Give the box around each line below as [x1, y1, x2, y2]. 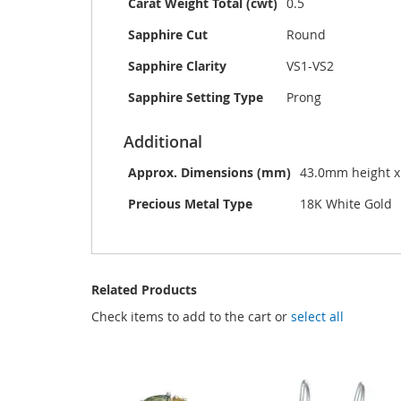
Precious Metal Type [128, 195, 252, 213]
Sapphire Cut [128, 26, 208, 44]
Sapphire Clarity [128, 57, 226, 75]
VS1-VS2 [286, 57, 334, 75]
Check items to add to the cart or [91, 308, 291, 326]
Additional [124, 131, 202, 153]
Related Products [91, 281, 197, 299]
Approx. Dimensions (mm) [128, 164, 291, 182]
